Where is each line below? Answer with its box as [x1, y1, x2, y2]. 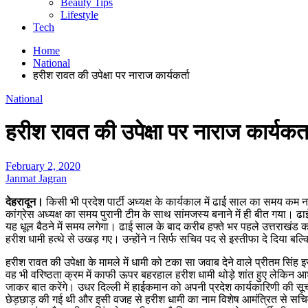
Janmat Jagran [5, 172, 67, 184]
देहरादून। [5, 195, 43, 208]
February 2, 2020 [5, 159, 80, 172]
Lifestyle [60, 9, 98, 21]
